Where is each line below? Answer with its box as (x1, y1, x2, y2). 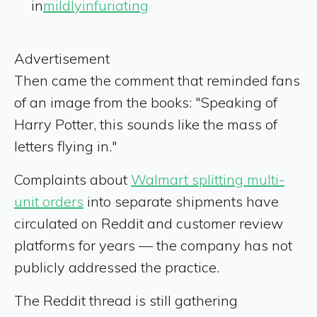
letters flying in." (14, 137, 117, 155)
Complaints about (14, 171, 131, 188)
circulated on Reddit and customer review (14, 214, 283, 232)
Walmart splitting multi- (131, 171, 284, 188)
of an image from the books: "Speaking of (14, 93, 277, 111)
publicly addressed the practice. (14, 258, 219, 276)
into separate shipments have (83, 192, 279, 210)
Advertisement (14, 50, 110, 67)
